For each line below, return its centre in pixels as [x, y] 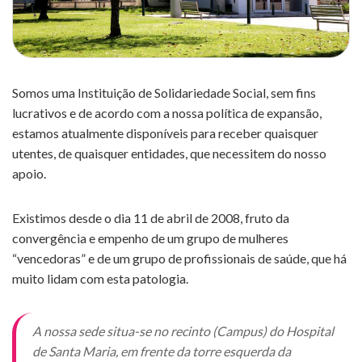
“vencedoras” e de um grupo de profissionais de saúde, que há [179, 259]
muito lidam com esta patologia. [100, 279]
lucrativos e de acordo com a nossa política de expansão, [167, 113]
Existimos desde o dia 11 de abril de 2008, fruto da [151, 218]
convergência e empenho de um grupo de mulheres [150, 238]
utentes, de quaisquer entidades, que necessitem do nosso [169, 154]
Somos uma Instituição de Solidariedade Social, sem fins [164, 93]
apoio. [29, 174]
